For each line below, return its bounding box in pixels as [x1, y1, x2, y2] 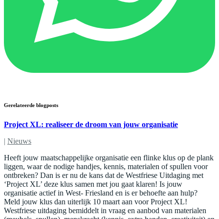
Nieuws [7, 137, 31, 146]
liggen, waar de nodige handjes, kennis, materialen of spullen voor [4, 162, 208, 171]
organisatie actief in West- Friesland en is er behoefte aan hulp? [4, 189, 197, 197]
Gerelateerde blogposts [4, 102, 58, 109]
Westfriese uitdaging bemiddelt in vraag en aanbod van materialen [4, 206, 206, 215]
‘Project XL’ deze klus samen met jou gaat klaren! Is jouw [4, 180, 182, 189]
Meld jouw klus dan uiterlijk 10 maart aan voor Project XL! [4, 197, 187, 206]
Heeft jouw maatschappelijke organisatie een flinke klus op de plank [4, 153, 214, 162]
